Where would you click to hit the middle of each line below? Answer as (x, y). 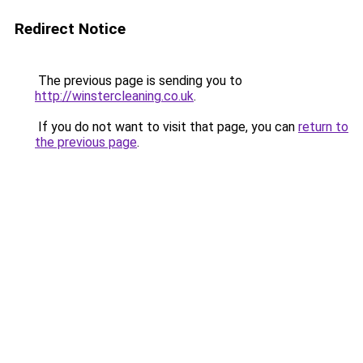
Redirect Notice (70, 29)
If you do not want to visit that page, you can (167, 127)
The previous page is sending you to (139, 81)
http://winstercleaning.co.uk (114, 96)
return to (323, 127)
